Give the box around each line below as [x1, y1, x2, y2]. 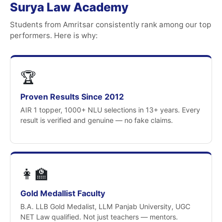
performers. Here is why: [10, 31, 98, 40]
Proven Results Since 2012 [20, 92, 124, 102]
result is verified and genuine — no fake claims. [20, 116, 173, 124]
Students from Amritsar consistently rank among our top [10, 20, 211, 29]
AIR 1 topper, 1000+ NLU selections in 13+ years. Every [20, 106, 200, 114]
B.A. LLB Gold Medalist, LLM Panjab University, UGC [20, 202, 190, 211]
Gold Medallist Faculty [20, 188, 105, 198]
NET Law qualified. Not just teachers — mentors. [20, 213, 178, 221]
